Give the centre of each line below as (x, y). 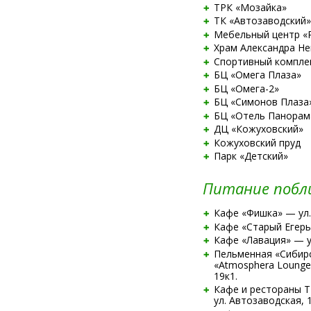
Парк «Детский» (251, 156)
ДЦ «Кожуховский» (258, 129)
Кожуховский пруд (257, 142)
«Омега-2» (254, 88)
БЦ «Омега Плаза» (257, 75)
